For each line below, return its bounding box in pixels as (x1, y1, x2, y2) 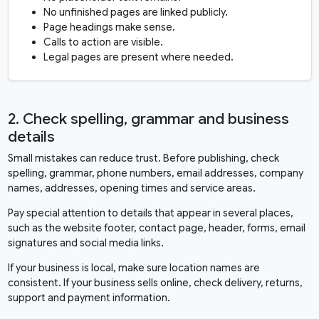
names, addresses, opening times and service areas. (7, 182, 256, 195)
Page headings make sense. (43, 21, 175, 34)
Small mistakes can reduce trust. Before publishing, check (7, 152, 279, 165)
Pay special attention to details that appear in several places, (7, 206, 293, 220)
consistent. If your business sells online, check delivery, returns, (7, 276, 303, 290)
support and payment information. (7, 291, 170, 305)
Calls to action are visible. (43, 36, 163, 49)
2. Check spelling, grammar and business (7, 110, 289, 129)
